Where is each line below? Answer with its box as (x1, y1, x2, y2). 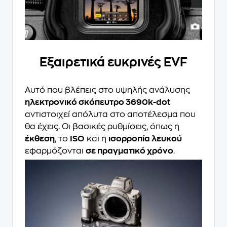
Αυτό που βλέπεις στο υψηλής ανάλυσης (25, 86, 190, 95)
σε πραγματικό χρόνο (86, 147, 173, 156)
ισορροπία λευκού (108, 135, 182, 143)
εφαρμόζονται (25, 147, 86, 156)
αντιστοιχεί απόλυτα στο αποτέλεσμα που (25, 110, 196, 119)
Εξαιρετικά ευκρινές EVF (40, 56, 187, 69)
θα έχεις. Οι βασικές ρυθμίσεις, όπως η (25, 123, 179, 131)
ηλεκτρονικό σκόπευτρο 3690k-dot (25, 98, 170, 107)
